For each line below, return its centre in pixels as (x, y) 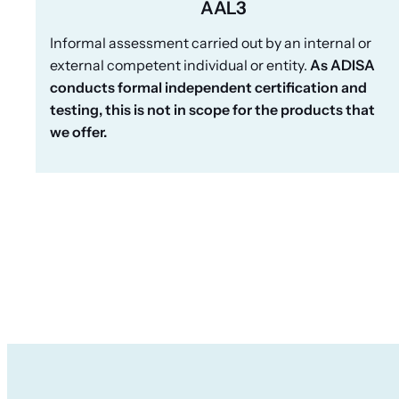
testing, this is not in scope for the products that (212, 109)
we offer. (78, 131)
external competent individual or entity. (179, 65)
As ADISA (341, 65)
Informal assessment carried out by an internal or (211, 42)
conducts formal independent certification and (208, 87)
